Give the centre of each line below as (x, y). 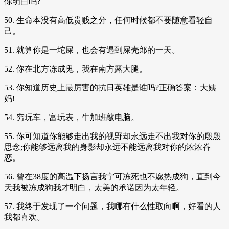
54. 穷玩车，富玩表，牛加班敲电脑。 (72, 117)
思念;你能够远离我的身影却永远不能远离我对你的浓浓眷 (107, 147)
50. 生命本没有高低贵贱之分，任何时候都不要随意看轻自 (108, 20)
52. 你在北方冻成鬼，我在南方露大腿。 (76, 68)
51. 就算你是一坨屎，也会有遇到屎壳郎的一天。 (92, 50)
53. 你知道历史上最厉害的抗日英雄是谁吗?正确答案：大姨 (110, 87)
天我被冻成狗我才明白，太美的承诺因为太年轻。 (94, 187)
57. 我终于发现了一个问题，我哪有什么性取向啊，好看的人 (112, 206)
